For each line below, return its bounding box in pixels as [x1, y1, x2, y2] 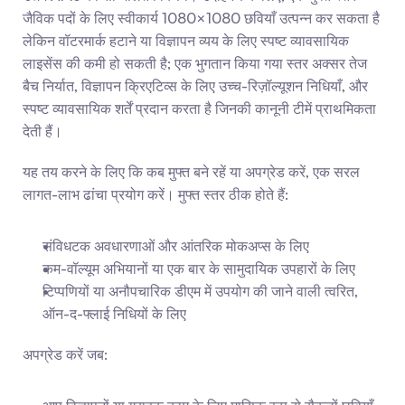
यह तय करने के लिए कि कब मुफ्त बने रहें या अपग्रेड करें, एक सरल [23, 163, 360, 181]
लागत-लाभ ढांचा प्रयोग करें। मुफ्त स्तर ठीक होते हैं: [23, 185, 288, 203]
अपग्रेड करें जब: [23, 345, 108, 363]
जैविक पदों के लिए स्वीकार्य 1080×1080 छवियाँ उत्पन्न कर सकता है [23, 9, 380, 27]
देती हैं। [23, 122, 62, 140]
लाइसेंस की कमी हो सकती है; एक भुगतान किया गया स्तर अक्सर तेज [23, 54, 367, 72]
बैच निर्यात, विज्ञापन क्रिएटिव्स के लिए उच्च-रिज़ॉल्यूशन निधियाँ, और [23, 77, 368, 95]
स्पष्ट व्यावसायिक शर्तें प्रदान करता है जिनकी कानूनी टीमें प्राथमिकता [23, 99, 376, 118]
